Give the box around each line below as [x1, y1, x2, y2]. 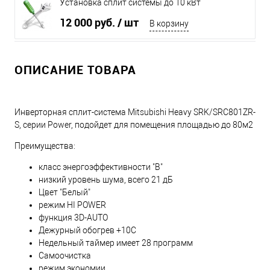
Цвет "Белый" [39, 187, 90, 198]
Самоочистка [39, 251, 91, 261]
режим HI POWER [39, 200, 106, 210]
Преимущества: [14, 141, 75, 151]
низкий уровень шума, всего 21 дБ [39, 175, 173, 185]
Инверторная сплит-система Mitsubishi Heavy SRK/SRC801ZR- [14, 107, 256, 118]
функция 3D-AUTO [39, 213, 108, 223]
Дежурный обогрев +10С [39, 225, 136, 236]
